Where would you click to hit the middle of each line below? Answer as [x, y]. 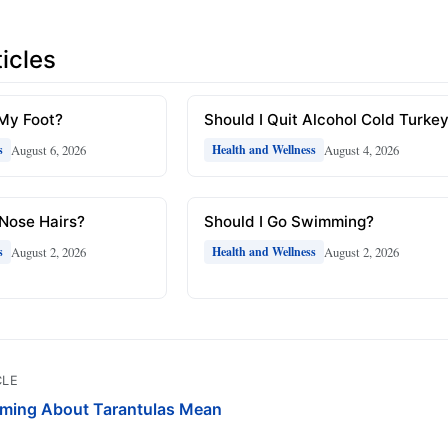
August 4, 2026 [362, 149]
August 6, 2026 [48, 149]
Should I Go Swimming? [289, 222]
